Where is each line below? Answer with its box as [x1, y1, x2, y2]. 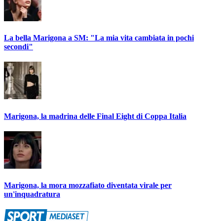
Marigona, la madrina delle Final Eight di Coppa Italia [4, 111, 186, 120]
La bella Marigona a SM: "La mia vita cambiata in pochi [4, 33, 194, 42]
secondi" [4, 42, 33, 51]
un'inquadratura [4, 190, 60, 199]
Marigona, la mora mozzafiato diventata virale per [4, 181, 172, 190]
